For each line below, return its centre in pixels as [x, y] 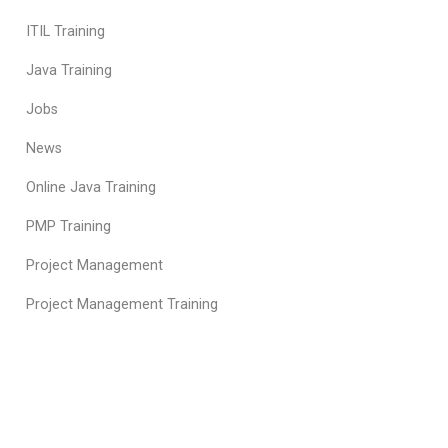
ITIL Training [65, 31]
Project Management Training [122, 304]
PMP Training [68, 226]
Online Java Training [91, 187]
